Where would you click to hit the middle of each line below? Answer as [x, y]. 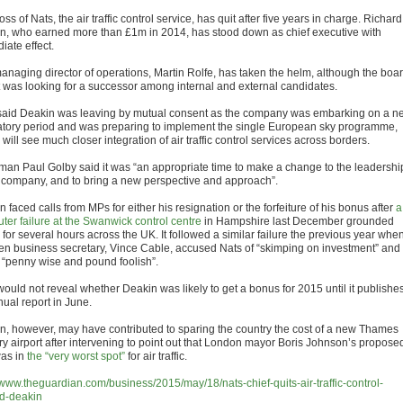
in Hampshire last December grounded [298, 221]
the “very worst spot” [76, 356]
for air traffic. [156, 356]
